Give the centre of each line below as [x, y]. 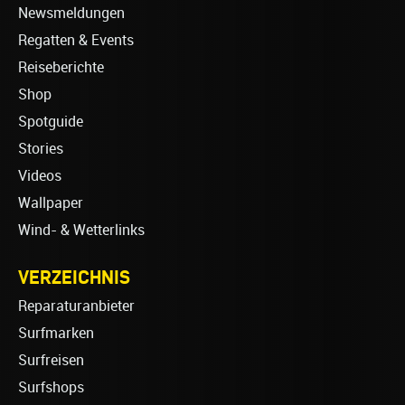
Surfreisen [51, 361]
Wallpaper [51, 203]
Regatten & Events [76, 41]
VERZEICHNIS [74, 277]
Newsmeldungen [71, 14]
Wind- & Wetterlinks [81, 231]
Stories [41, 149]
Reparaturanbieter [76, 306]
